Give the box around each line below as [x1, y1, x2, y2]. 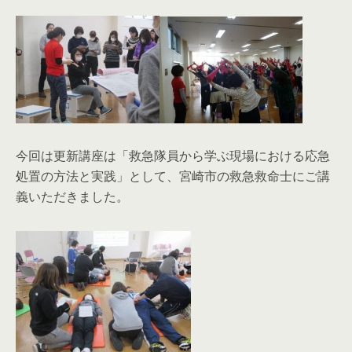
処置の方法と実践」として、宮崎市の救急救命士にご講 [16, 167, 330, 185]
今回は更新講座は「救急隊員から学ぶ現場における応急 [16, 146, 330, 164]
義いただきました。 [16, 187, 129, 205]
